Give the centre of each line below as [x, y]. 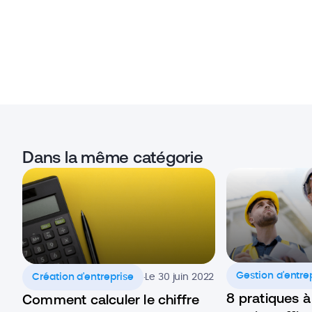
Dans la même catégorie [113, 157]
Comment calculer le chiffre [111, 299]
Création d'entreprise [83, 278]
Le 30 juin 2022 [180, 278]
